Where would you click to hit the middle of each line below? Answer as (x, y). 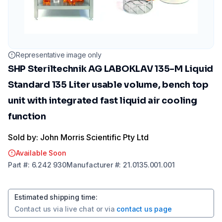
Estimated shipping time (55, 197)
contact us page (144, 209)
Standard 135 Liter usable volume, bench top (108, 85)
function (27, 116)
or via (105, 209)
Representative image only (59, 55)
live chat (80, 209)
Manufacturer (89, 165)
